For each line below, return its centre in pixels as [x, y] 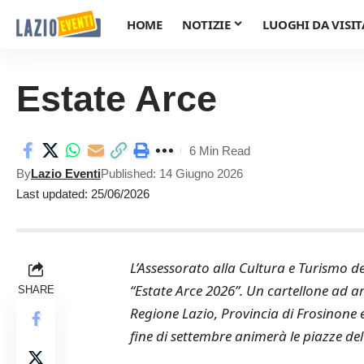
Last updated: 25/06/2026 [83, 194]
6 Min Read [220, 150]
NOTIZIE [206, 24]
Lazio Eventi [66, 173]
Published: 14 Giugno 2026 [172, 173]
